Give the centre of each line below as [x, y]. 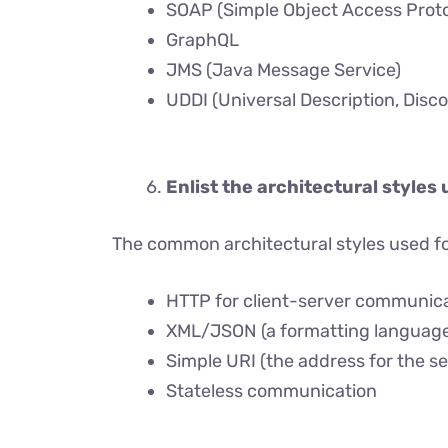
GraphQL [202, 40]
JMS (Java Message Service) [283, 70]
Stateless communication [271, 391]
